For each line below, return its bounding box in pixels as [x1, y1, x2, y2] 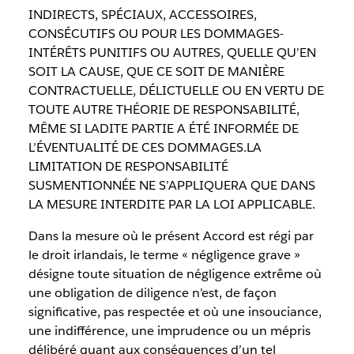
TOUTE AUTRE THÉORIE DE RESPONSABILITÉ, [28, 100, 299, 118]
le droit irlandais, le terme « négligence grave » [28, 246, 300, 263]
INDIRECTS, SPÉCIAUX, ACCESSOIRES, [28, 6, 257, 23]
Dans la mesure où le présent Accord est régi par [28, 227, 314, 244]
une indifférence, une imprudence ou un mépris [28, 322, 311, 339]
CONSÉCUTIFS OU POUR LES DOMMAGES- [28, 24, 284, 42]
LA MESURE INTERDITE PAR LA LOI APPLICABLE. [28, 195, 315, 213]
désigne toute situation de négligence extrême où [28, 265, 322, 282]
